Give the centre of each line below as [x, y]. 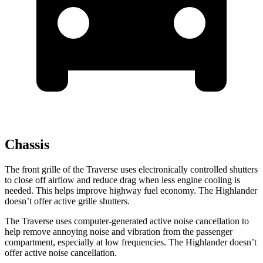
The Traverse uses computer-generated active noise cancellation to [127, 221]
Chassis [27, 145]
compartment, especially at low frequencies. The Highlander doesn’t [131, 242]
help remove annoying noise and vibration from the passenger [119, 232]
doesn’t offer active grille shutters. [67, 201]
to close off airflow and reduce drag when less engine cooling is [122, 180]
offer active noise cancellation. [61, 253]
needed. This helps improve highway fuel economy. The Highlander [131, 191]
